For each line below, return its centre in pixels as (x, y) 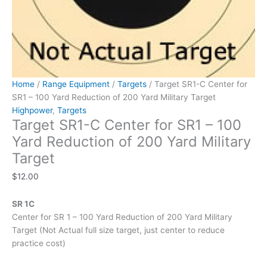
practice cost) (39, 243)
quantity (27, 24)
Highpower (32, 111)
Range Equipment (76, 84)
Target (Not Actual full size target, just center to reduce (118, 230)
